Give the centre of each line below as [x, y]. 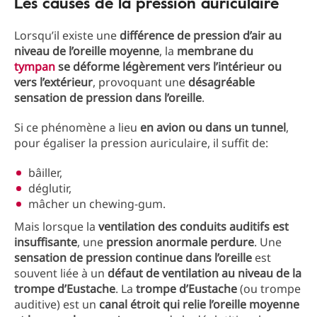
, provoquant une [140, 82]
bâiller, [45, 173]
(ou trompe [269, 289]
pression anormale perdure [180, 242]
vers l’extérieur [53, 82]
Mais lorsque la [56, 226]
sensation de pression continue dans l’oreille [133, 258]
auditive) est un [57, 304]
